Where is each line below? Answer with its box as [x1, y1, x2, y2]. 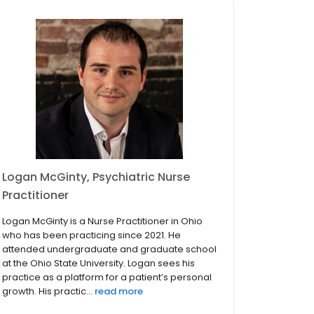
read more [95, 285, 143, 299]
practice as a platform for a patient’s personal [2, 271, 212, 285]
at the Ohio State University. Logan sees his [2, 257, 195, 271]
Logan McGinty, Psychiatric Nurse [2, 169, 190, 186]
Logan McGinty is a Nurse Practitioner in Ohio [2, 214, 203, 228]
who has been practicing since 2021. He [2, 228, 181, 243]
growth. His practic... [2, 285, 93, 299]
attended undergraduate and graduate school [2, 243, 217, 257]
